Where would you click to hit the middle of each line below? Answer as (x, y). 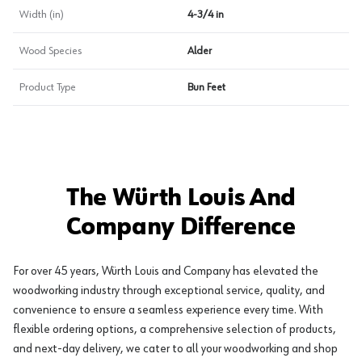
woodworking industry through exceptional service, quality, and (169, 290)
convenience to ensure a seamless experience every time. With (168, 310)
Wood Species (51, 51)
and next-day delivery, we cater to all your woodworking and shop (175, 349)
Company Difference (181, 227)
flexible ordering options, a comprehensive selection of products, (175, 329)
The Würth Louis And (181, 198)
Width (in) (42, 15)
